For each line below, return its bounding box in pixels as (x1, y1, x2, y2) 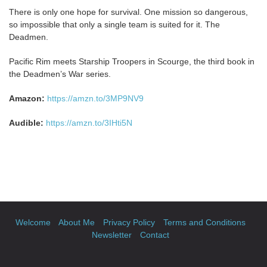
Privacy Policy (103, 218, 155, 227)
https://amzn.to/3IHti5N (46, 118, 132, 128)
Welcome (15, 218, 51, 227)
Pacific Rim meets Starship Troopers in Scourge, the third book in (9, 57, 254, 66)
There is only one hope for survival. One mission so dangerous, (9, 7, 248, 17)
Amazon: (9, 94, 45, 103)
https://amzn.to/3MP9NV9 (47, 94, 144, 103)
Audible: (9, 118, 46, 128)
